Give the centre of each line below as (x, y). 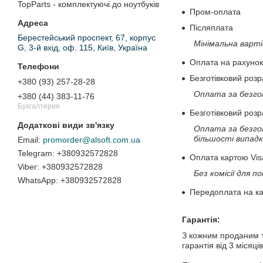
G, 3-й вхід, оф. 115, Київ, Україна (82, 48)
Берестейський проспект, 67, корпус (87, 38)
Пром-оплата (215, 11)
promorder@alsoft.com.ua (92, 140)
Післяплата (211, 27)
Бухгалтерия (39, 107)
